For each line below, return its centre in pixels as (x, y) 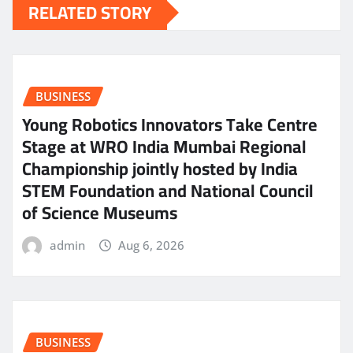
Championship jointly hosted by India (160, 169)
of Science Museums (100, 213)
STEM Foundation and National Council (168, 191)
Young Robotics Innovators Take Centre (170, 125)
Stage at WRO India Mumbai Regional (164, 147)
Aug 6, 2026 (152, 245)
